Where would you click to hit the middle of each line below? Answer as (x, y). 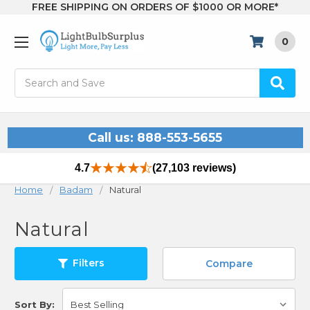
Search (31, 76)
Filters (88, 263)
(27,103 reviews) (194, 168)
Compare (229, 263)
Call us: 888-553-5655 (155, 138)
